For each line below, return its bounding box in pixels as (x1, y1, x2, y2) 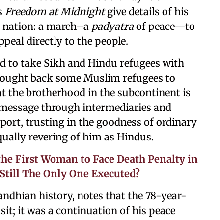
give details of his (105, 5, 189, 18)
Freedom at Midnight (5, 5, 105, 18)
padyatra (91, 20, 134, 32)
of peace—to (134, 20, 195, 32)
